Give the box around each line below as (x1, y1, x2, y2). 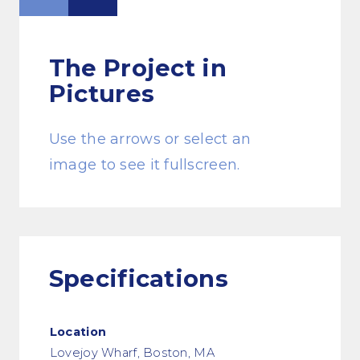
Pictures (48, 79, 155, 108)
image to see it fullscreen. (48, 156, 240, 174)
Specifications (48, 264, 228, 292)
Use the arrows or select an (48, 130, 252, 148)
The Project (48, 53, 202, 82)
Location (49, 324, 107, 339)
